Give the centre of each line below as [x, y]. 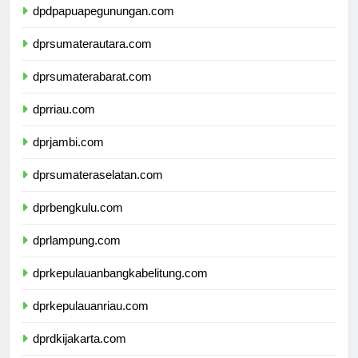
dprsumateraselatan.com [98, 189]
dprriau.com [64, 124]
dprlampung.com [77, 255]
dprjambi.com [68, 157]
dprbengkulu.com [78, 222]
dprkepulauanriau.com [91, 320]
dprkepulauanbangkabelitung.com [120, 288]
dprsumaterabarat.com [92, 91]
